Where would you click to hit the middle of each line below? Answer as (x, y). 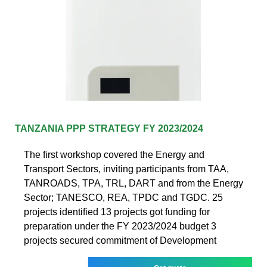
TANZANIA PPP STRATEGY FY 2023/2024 (109, 128)
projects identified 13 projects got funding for (117, 212)
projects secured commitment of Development (120, 240)
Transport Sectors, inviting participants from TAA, (126, 169)
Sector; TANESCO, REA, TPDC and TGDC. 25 (123, 197)
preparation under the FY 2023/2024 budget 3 (120, 226)
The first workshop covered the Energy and (114, 154)
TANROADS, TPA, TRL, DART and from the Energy (133, 183)
